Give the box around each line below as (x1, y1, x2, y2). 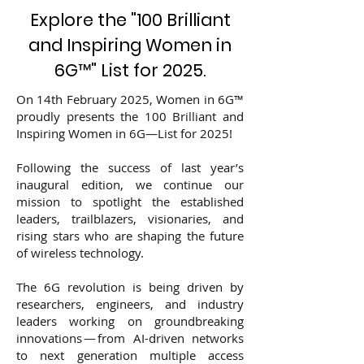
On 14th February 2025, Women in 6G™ (16, 91, 244, 107)
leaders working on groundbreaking (16, 313, 244, 329)
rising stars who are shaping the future (16, 227, 244, 244)
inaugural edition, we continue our (16, 176, 244, 193)
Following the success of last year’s (16, 159, 244, 175)
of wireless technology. (16, 245, 144, 261)
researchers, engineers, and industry (16, 296, 244, 312)
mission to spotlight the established (16, 193, 244, 210)
